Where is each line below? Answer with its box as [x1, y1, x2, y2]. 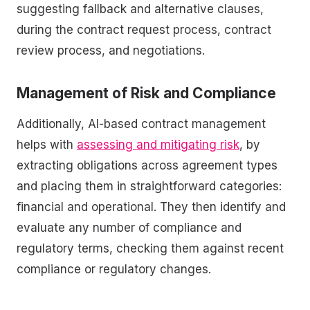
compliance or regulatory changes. [17, 262, 211, 276]
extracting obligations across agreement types [17, 158, 277, 172]
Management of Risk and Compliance [17, 84, 276, 102]
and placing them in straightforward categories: [17, 179, 282, 193]
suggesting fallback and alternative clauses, [17, 2, 264, 17]
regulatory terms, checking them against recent [17, 241, 284, 255]
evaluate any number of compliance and [17, 220, 241, 235]
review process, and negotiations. [17, 44, 205, 58]
